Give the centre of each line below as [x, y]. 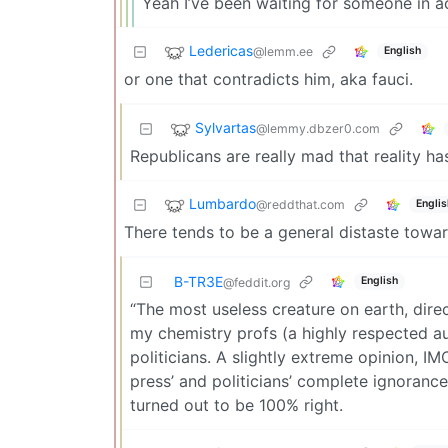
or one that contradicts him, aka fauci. [268, 78]
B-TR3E [198, 281]
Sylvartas [225, 127]
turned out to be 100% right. [236, 404]
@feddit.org [256, 282]
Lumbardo [222, 203]
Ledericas [221, 50]
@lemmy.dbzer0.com [318, 128]
